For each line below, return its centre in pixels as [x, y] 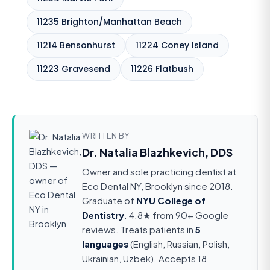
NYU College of [171, 201]
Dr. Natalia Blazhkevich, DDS [157, 152]
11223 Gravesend [74, 69]
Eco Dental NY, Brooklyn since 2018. [158, 186]
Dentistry [103, 215]
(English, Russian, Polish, [179, 244]
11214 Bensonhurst [76, 46]
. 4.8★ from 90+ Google [176, 215]
